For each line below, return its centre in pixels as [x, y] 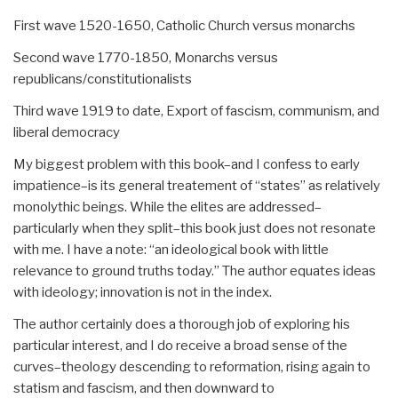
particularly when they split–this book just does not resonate [195, 228]
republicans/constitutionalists [103, 79]
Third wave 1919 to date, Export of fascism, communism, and [196, 111]
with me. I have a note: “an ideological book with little [171, 249]
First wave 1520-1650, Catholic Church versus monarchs [184, 25]
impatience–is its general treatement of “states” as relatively [197, 185]
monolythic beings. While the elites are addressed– [167, 207]
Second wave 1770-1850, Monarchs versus [146, 57]
